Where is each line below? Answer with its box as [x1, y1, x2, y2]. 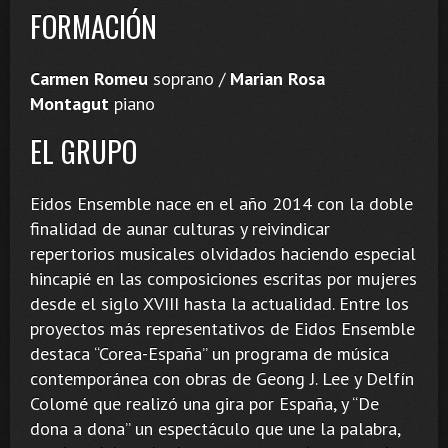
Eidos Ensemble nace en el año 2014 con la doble [30, 191, 413, 215]
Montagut [30, 91, 109, 115]
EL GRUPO [30, 129, 137, 172]
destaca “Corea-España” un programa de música [30, 341, 389, 365]
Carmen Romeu [30, 66, 148, 90]
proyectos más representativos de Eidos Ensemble [30, 316, 415, 340]
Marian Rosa [230, 66, 325, 90]
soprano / [148, 66, 230, 90]
